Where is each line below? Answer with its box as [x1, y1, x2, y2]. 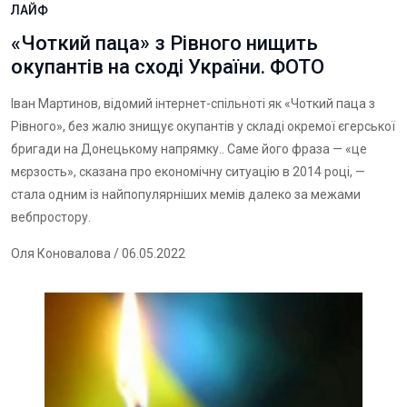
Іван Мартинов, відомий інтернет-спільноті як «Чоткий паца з [11, 96, 375, 111]
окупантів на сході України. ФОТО [11, 55, 324, 78]
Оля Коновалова [11, 246, 111, 261]
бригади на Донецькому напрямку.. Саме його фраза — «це [11, 142, 367, 156]
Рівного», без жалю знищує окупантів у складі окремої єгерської [11, 119, 395, 134]
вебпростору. [11, 210, 91, 224]
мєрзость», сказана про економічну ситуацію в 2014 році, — [11, 164, 365, 179]
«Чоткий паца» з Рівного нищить [11, 32, 318, 55]
